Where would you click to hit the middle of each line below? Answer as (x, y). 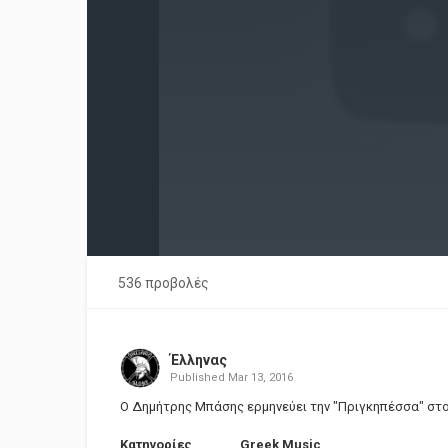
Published (198, 377)
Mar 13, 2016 (260, 377)
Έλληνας (198, 360)
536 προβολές (163, 283)
